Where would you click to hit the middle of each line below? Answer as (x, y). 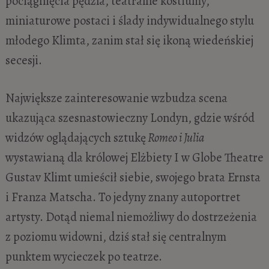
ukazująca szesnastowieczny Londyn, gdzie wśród (130, 118)
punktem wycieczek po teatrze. (83, 257)
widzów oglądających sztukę (75, 138)
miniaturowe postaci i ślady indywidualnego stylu (129, 20)
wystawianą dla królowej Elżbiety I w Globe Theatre (134, 158)
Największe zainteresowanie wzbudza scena (116, 98)
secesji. (23, 60)
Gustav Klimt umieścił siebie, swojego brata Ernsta (133, 177)
